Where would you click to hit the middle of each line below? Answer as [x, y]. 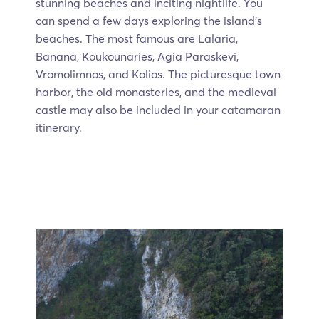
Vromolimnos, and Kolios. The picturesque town [158, 74]
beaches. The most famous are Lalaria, [137, 38]
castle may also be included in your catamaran [158, 109]
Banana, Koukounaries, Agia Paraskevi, [137, 56]
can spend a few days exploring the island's [149, 20]
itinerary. [59, 127]
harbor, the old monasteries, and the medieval [156, 91]
